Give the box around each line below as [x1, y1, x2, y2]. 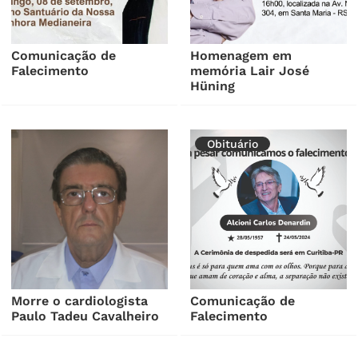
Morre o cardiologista [11, 292, 149, 308]
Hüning [190, 78, 236, 93]
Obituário [207, 137, 259, 150]
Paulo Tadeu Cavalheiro [11, 308, 160, 324]
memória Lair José [190, 62, 310, 78]
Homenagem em [190, 47, 292, 63]
